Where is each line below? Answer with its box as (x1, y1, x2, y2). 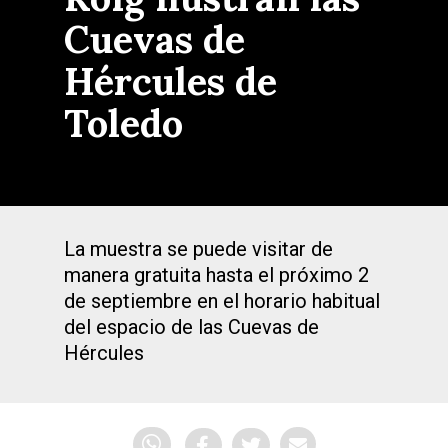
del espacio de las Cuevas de (64, 315, 319, 339)
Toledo (64, 99, 183, 147)
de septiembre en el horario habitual (64, 289, 380, 313)
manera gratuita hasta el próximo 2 (64, 263, 369, 287)
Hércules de (64, 57, 277, 105)
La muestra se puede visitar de (64, 237, 333, 261)
